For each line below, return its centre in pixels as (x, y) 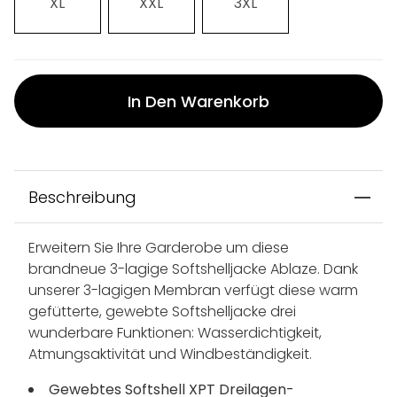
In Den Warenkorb (198, 101)
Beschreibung (82, 198)
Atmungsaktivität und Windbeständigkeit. (170, 354)
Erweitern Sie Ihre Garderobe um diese (159, 248)
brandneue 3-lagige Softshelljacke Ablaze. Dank (193, 269)
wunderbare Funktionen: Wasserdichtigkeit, (175, 333)
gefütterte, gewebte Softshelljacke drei (162, 312)
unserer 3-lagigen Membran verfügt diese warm (193, 291)
